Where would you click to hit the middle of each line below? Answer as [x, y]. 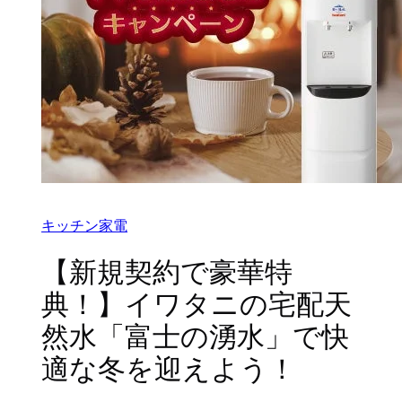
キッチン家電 [85, 225]
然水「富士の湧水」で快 [196, 336]
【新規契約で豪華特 [167, 271]
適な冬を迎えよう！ [169, 368]
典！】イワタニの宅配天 [197, 304]
